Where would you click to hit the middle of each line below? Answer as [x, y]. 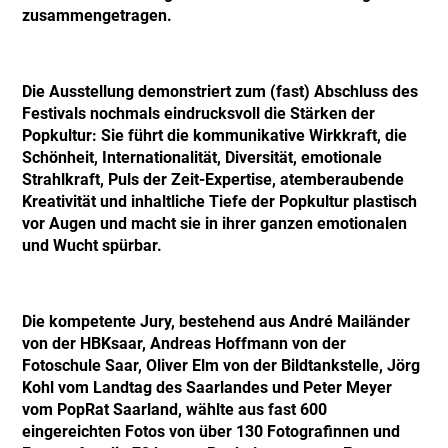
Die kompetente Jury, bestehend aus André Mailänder [216, 321]
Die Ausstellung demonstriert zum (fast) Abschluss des [220, 91]
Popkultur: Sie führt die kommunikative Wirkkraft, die [215, 135]
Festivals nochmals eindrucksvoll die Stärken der [199, 113]
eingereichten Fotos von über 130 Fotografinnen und [211, 431]
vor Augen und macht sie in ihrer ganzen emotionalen [215, 223]
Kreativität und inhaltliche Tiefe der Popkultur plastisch [220, 201]
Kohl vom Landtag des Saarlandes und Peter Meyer [207, 387]
